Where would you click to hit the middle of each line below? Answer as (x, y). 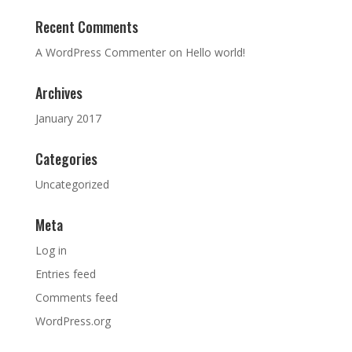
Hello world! (215, 52)
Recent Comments (86, 27)
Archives (59, 93)
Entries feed (65, 274)
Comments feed (76, 297)
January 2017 (68, 118)
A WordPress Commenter (100, 52)
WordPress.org (73, 321)
